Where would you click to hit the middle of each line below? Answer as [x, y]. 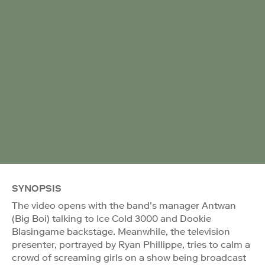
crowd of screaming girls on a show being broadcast [129, 257]
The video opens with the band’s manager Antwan [124, 205]
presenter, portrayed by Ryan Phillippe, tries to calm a [131, 244]
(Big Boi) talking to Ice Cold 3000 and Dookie [112, 218]
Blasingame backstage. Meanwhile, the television [121, 231]
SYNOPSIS [37, 188]
